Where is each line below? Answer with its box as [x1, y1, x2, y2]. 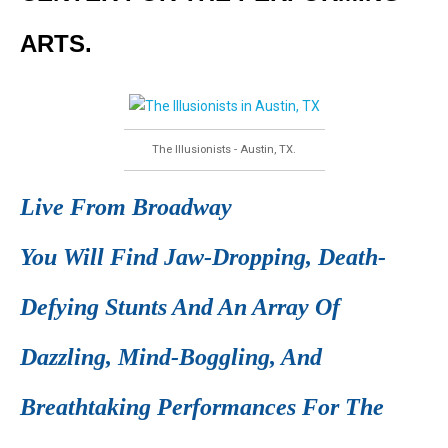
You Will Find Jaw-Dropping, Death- [20, 244, 386, 270]
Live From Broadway [20, 194, 232, 220]
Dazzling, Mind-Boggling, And [20, 344, 322, 370]
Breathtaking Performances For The [20, 394, 384, 420]
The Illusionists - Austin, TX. [152, 143, 296, 156]
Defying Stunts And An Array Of [20, 294, 340, 320]
